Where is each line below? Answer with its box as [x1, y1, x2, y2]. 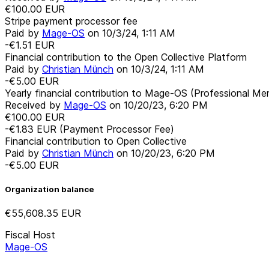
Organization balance [5, 184, 94, 194]
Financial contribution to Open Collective [5, 134, 187, 147]
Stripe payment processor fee [5, 14, 138, 27]
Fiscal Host [5, 229, 55, 241]
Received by [5, 98, 64, 111]
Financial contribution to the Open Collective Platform [5, 50, 247, 63]
